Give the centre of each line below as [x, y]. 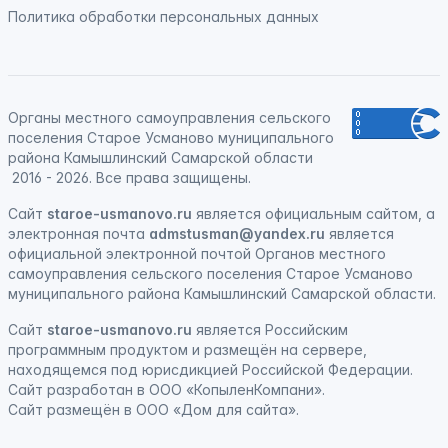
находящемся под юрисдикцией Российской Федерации [209, 369]
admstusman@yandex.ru [237, 233]
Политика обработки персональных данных [163, 16]
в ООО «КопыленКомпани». [229, 389]
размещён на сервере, [285, 349]
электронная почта [78, 233]
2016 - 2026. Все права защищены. [129, 177]
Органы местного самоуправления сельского [169, 117]
